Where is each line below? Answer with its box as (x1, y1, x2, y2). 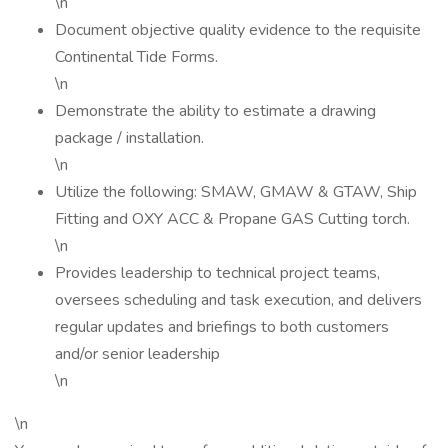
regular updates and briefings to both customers (55, 316, 389, 338)
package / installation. (55, 127, 204, 149)
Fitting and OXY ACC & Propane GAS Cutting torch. (55, 208, 410, 230)
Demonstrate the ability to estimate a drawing (55, 100, 376, 122)
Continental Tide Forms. (55, 46, 218, 68)
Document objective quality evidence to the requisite (55, 19, 421, 41)
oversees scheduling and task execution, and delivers (55, 289, 422, 311)
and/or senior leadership (55, 343, 220, 365)
